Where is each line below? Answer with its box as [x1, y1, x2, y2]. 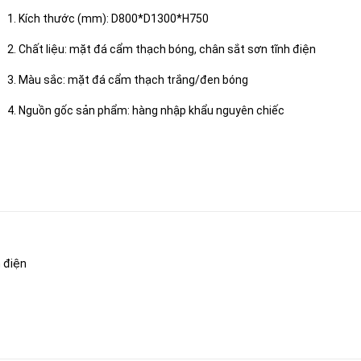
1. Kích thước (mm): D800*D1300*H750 [7, 12, 209, 25]
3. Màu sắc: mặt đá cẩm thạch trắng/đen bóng [7, 73, 248, 86]
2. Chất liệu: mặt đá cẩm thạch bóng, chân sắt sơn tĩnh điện [7, 43, 316, 56]
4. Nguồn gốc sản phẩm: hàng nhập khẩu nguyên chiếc [7, 104, 284, 117]
